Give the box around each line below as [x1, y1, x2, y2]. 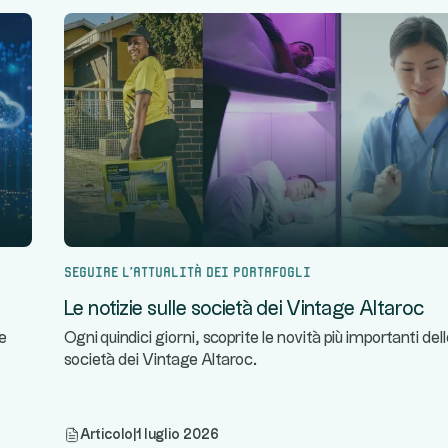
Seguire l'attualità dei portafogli [64, 263, 311, 277]
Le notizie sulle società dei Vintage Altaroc [64, 299, 425, 319]
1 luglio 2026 [136, 428, 219, 442]
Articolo [80, 428, 133, 442]
